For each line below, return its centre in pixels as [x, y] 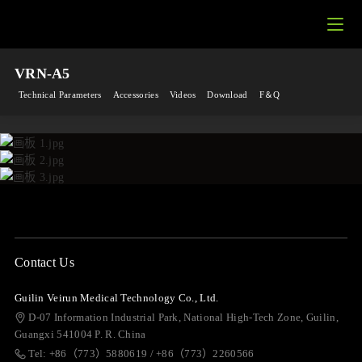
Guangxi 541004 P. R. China [80, 334]
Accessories [135, 94]
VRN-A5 [42, 73]
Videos [183, 94]
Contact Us [44, 262]
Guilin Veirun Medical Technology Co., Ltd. [116, 297]
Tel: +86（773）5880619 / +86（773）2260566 [141, 353]
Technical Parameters [60, 94]
